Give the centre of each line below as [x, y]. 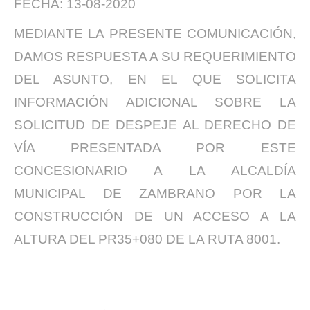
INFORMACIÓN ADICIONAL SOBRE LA [155, 102]
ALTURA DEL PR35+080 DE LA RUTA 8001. [147, 239]
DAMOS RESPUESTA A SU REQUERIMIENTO [155, 56]
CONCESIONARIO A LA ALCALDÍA [155, 171]
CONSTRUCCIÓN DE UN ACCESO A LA [155, 216]
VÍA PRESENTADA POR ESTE [155, 148]
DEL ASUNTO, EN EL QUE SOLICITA [155, 79]
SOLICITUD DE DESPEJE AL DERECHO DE [155, 125]
